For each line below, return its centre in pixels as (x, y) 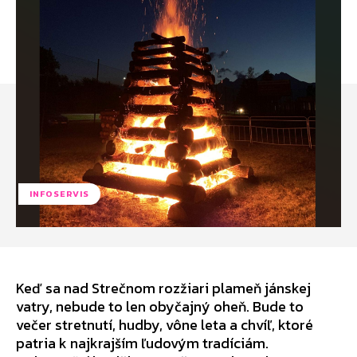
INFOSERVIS (59, 193)
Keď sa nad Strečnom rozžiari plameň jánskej (163, 288)
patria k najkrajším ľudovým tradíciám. (142, 343)
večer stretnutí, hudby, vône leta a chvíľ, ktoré (165, 324)
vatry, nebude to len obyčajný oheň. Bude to (160, 306)
